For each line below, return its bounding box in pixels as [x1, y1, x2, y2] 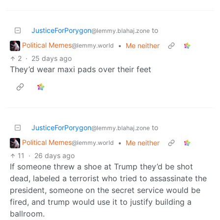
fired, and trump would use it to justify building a [10, 197, 192, 207]
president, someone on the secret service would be [10, 185, 200, 195]
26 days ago [34, 151, 75, 160]
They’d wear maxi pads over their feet [10, 64, 151, 75]
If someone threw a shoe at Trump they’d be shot [10, 162, 193, 172]
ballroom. [10, 209, 45, 219]
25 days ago [31, 54, 72, 63]
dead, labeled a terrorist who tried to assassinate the [10, 173, 207, 184]
